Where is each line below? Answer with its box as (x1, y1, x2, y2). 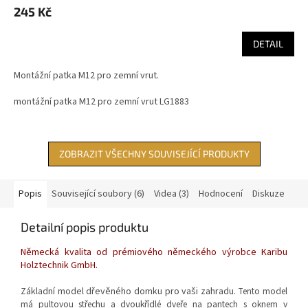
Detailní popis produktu (21, 219, 148, 235)
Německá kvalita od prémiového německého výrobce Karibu (21, 245, 287, 260)
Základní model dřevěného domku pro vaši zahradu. (21, 285, 239, 299)
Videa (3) (154, 187, 189, 201)
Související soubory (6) (52, 187, 144, 201)
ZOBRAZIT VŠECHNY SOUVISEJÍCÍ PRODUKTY (58, 148, 250, 160)
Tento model (238, 285, 287, 298)
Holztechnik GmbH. (21, 258, 98, 273)
